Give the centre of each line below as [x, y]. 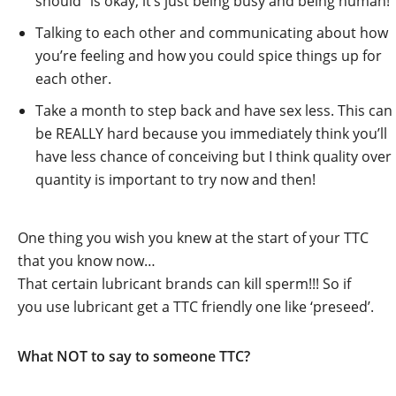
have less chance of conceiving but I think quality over [213, 157]
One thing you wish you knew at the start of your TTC [193, 238]
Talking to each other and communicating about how [212, 33]
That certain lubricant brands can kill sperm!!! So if [184, 284]
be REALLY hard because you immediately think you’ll [211, 134]
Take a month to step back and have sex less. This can [214, 111]
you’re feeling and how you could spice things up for [209, 56]
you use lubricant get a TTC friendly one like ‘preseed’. [196, 307]
